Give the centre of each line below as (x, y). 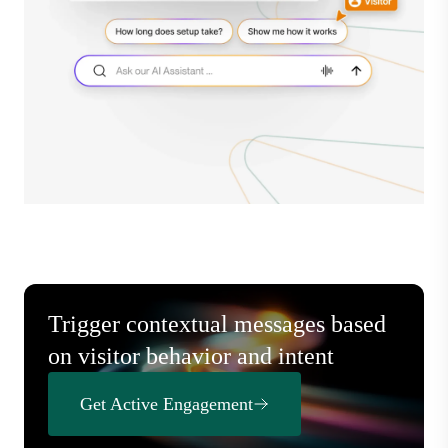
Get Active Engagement (166, 403)
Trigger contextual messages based (217, 323)
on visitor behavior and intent (191, 355)
